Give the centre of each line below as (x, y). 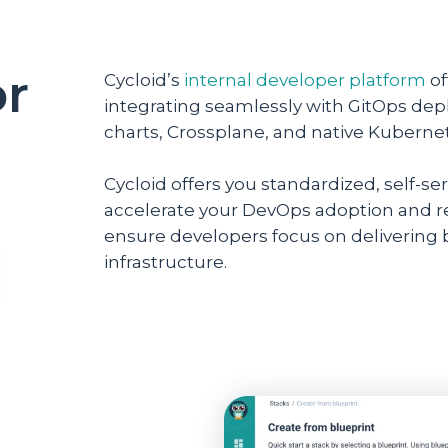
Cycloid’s (144, 79)
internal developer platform (305, 79)
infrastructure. (165, 261)
